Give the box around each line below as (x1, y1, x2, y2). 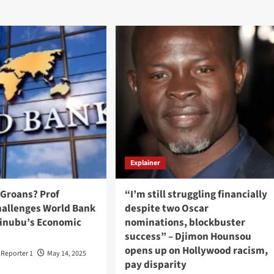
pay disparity (124, 257, 187, 272)
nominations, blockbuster (124, 215, 245, 230)
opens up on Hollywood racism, (124, 243, 268, 258)
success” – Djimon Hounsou (124, 229, 251, 244)
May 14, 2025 (47, 248, 87, 259)
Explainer (130, 157, 160, 168)
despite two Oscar (124, 201, 209, 216)
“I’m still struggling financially (124, 187, 267, 202)
